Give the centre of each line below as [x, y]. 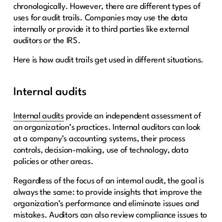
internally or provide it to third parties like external [101, 29]
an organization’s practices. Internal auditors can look [107, 127]
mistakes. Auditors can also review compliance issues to [110, 215]
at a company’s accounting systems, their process [99, 139]
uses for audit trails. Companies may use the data [100, 18]
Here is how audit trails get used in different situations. [109, 60]
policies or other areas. [53, 162]
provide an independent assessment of [132, 116]
